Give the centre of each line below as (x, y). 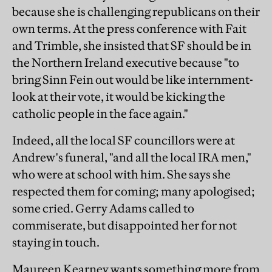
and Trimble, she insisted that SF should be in (132, 46)
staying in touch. (56, 242)
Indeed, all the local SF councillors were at (124, 140)
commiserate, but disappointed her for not (124, 225)
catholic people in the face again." (100, 114)
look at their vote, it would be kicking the (119, 97)
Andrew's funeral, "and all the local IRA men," (132, 157)
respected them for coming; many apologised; (134, 191)
